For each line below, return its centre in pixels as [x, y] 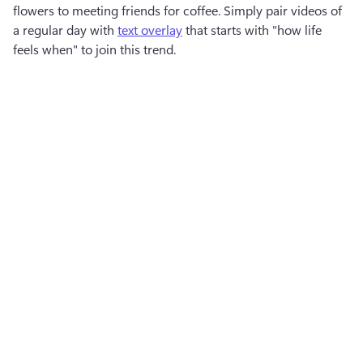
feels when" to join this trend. [94, 49]
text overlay [150, 30]
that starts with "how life [252, 30]
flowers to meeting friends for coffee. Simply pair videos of [177, 10]
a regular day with [65, 30]
